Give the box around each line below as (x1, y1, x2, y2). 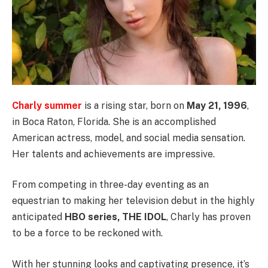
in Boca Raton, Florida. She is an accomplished (12, 115, 216, 127)
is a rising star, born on (82, 99, 187, 111)
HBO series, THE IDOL (65, 211, 166, 223)
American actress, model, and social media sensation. (12, 132, 245, 144)
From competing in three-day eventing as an (12, 179, 209, 191)
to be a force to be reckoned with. (12, 227, 163, 239)
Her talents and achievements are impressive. (12, 148, 215, 160)
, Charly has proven (166, 211, 251, 223)
